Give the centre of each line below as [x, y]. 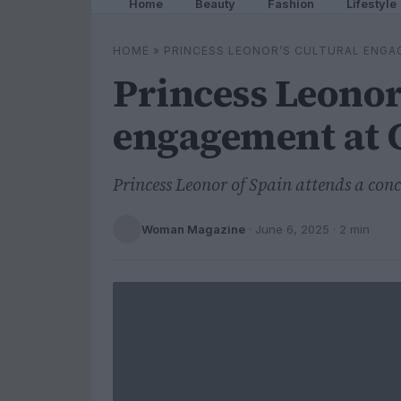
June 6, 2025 [292, 229]
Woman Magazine [193, 229]
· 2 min [350, 229]
